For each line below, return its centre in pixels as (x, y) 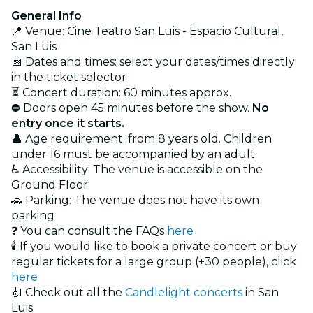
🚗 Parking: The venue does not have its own (135, 200)
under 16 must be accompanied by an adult (133, 154)
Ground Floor (50, 184)
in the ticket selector (69, 77)
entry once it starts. (68, 123)
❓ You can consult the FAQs (89, 231)
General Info (46, 15)
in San (261, 292)
